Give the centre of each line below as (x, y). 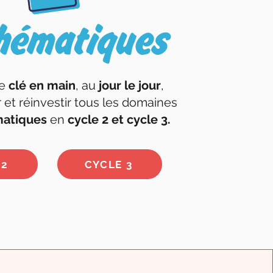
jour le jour (130, 86)
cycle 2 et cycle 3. (119, 120)
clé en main (42, 86)
